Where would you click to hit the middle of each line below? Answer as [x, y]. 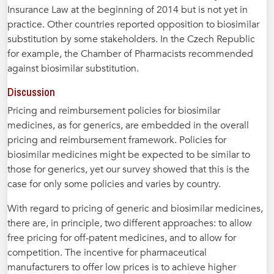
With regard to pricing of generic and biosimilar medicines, [135, 208]
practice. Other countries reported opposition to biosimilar [133, 24]
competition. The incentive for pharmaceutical [107, 252]
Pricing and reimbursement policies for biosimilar [114, 110]
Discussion [31, 92]
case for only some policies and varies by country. [114, 184]
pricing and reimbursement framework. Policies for [117, 140]
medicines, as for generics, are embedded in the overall [128, 125]
